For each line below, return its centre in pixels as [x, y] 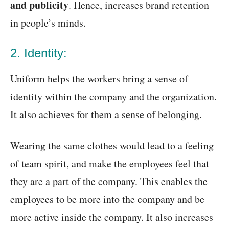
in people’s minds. [48, 23]
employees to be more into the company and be [107, 199]
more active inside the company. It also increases [112, 217]
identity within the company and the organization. [113, 97]
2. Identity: [39, 53]
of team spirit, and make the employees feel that [110, 164]
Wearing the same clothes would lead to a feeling [112, 146]
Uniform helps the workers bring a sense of [99, 79]
